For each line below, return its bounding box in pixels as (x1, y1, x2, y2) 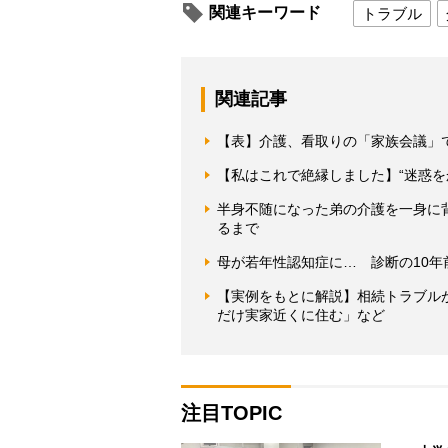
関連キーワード (209, 3, 321, 21)
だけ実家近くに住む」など (217, 306, 385, 323)
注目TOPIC (181, 401, 282, 424)
